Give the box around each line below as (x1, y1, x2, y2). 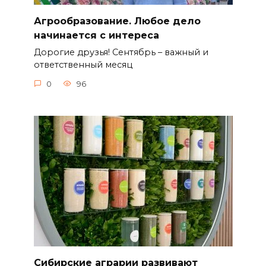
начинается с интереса (33, 30, 159, 42)
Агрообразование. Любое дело (33, 15, 201, 27)
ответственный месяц (33, 59, 132, 71)
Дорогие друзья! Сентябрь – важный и (33, 47, 208, 58)
